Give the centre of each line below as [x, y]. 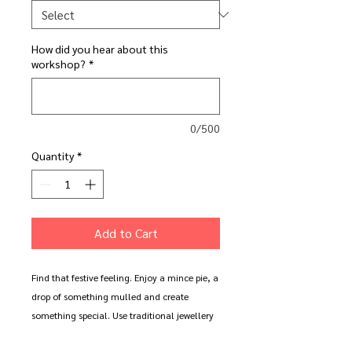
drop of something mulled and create [110, 296]
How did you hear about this [100, 49]
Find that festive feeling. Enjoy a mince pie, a [125, 277]
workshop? [59, 64]
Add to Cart [126, 233]
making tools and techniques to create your [123, 334]
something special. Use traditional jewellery [123, 315]
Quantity [53, 156]
